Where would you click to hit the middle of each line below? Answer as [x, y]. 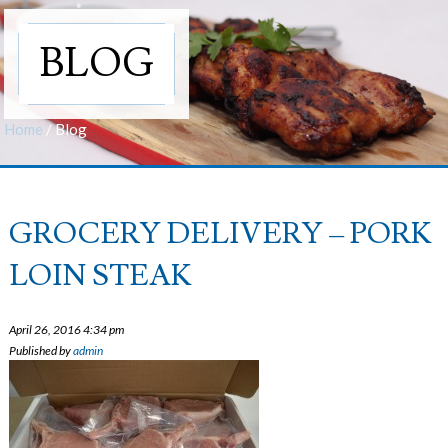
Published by [41, 350]
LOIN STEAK [101, 276]
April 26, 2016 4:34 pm [67, 329]
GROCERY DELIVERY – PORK [221, 234]
